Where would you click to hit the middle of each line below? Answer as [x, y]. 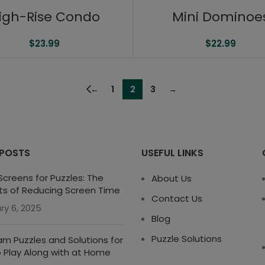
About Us [172, 179]
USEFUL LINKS [172, 153]
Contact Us [177, 199]
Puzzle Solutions [187, 239]
